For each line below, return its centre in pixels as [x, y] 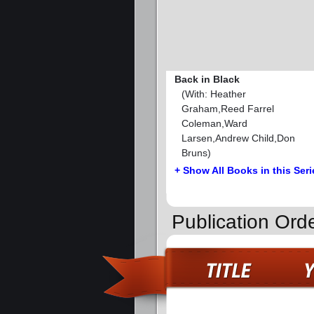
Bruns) [196, 153]
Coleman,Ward [214, 124]
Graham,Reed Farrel [228, 109]
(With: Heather [214, 94]
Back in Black [207, 80]
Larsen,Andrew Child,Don [238, 138]
